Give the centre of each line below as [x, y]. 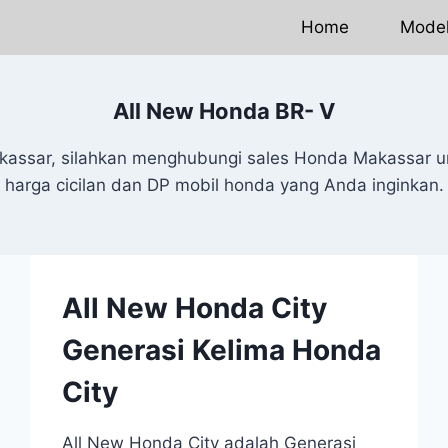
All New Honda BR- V [224, 110]
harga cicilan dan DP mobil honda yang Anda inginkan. [224, 184]
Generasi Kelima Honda [222, 350]
